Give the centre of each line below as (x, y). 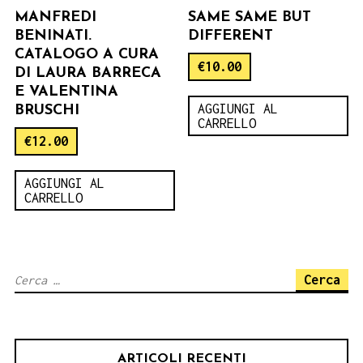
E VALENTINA (66, 92)
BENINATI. (53, 36)
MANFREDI (56, 17)
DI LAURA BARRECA (88, 73)
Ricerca (36, 279)
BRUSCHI (47, 110)
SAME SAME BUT (250, 17)
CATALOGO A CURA (87, 54)
